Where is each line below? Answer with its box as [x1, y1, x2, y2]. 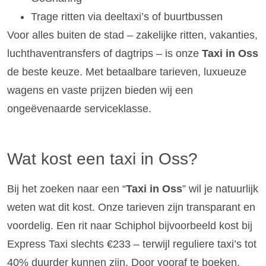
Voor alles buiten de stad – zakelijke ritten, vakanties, [7, 29, 258, 42]
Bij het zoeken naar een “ [7, 183, 126, 195]
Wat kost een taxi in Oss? [7, 150, 198, 169]
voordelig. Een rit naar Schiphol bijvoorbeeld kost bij [7, 220, 252, 232]
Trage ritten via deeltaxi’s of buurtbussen [31, 11, 223, 23]
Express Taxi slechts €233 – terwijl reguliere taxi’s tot [7, 238, 256, 251]
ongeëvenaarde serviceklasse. [7, 103, 151, 115]
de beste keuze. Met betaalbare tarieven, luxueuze [7, 66, 246, 78]
